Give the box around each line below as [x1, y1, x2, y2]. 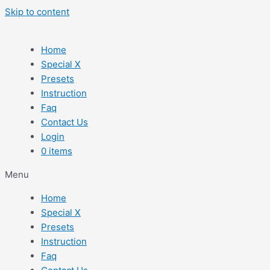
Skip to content [5, 6, 69, 17]
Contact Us [41, 116, 88, 128]
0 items [41, 145, 72, 157]
